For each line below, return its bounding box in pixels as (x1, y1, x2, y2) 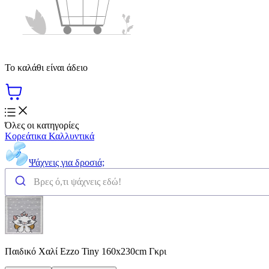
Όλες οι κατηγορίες (5, 119, 79, 130)
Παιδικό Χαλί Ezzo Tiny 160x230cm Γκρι (5, 246, 166, 256)
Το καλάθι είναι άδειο (5, 62, 88, 73)
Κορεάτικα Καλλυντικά (5, 130, 94, 141)
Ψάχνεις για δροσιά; (29, 157, 104, 168)
